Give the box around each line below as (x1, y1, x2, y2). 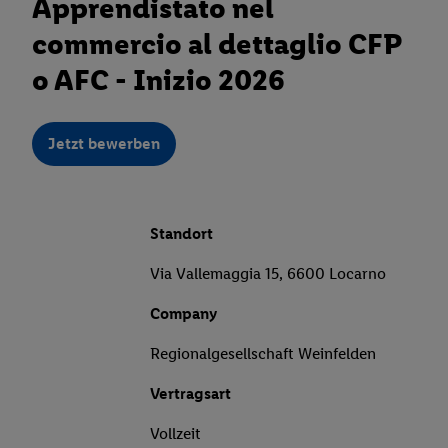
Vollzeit (150, 424, 201, 444)
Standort (150, 224, 213, 244)
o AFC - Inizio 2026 (32, 62, 285, 98)
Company (150, 304, 217, 324)
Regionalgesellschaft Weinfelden (150, 344, 376, 364)
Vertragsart (150, 384, 231, 404)
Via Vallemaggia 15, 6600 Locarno (150, 264, 386, 284)
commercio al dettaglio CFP (32, 26, 401, 62)
